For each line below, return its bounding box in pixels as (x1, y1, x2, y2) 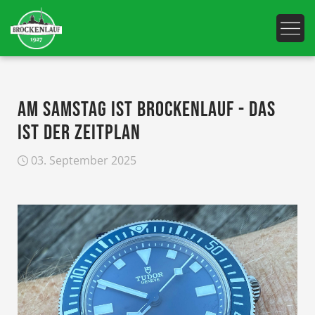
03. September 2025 (28, 153, 136, 168)
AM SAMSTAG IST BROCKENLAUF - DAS (18, 97, 276, 122)
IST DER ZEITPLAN (18, 120, 141, 146)
